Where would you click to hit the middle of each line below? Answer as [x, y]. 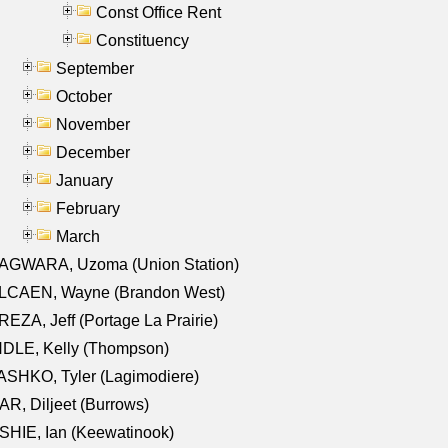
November [93, 124]
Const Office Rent [158, 12]
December [93, 152]
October [84, 96]
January [84, 180]
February [88, 208]
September [95, 68]
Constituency [142, 40]
